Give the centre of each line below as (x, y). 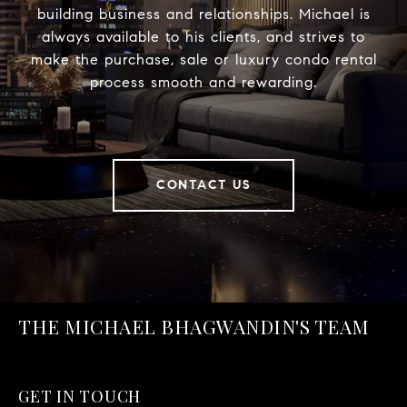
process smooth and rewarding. (203, 82)
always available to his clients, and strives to (203, 36)
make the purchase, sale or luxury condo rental (203, 59)
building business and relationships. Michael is (203, 14)
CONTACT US (203, 184)
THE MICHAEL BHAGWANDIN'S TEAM (194, 326)
